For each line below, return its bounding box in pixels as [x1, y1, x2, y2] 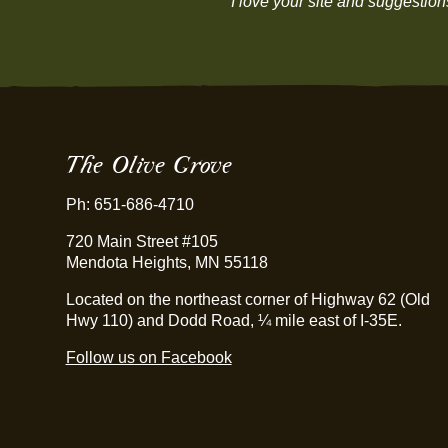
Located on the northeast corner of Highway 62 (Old [65, 291, 430, 308]
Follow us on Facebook [65, 349, 232, 366]
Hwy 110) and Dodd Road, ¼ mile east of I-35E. [65, 312, 402, 329]
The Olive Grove [65, 149, 232, 179]
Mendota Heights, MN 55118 [65, 254, 268, 271]
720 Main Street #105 [65, 233, 218, 250]
